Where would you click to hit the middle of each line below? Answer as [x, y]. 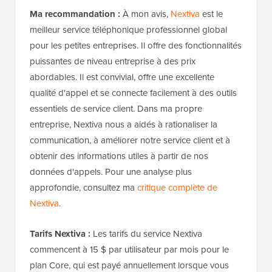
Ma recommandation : [75, 14]
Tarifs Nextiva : [60, 233]
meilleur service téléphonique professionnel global [128, 29]
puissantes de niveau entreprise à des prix [113, 61]
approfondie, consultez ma [83, 187]
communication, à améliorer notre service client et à [130, 140]
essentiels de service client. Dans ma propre [116, 108]
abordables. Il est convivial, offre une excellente [122, 77]
